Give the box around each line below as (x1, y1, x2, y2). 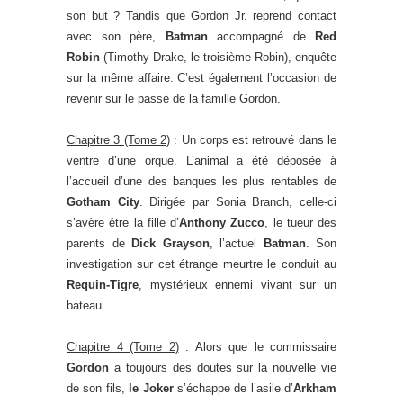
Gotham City (67, 195, 139, 209)
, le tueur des (264, 216, 336, 229)
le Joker (129, 381, 174, 395)
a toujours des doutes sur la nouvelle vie (109, 361, 336, 374)
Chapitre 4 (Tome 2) (67, 340, 179, 354)
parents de (67, 237, 131, 250)
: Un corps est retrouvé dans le (169, 133, 337, 147)
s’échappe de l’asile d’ (173, 381, 293, 395)
